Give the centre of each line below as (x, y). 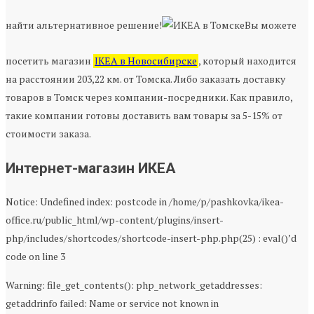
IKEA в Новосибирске (146, 61)
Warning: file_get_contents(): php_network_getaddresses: (134, 285)
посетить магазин (49, 61)
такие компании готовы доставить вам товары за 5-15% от (144, 116)
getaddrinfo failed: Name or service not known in (112, 303)
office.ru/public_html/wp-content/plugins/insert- (115, 219)
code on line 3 (35, 256)
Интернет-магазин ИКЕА (91, 168)
